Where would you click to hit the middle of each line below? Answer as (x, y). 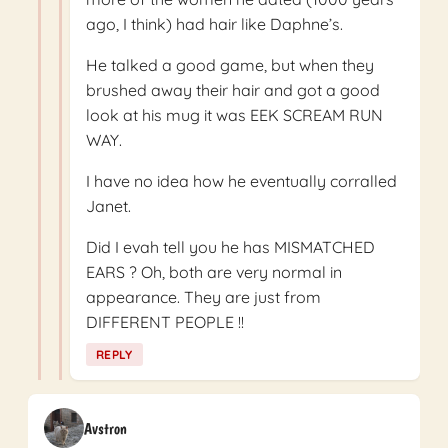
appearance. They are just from (203, 297)
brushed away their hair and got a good (233, 90)
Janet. (108, 206)
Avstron (105, 428)
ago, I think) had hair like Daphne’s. (214, 24)
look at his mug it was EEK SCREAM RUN (234, 115)
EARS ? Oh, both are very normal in (214, 272)
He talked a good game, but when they (230, 65)
